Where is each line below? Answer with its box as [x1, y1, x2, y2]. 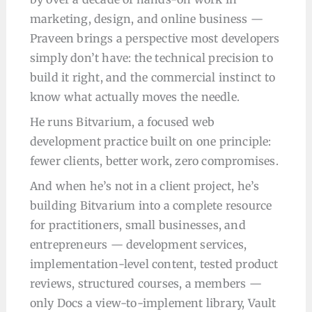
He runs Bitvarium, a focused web [29, 115, 215, 129]
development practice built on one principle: [29, 134, 272, 148]
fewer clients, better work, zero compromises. [29, 154, 279, 168]
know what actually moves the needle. [29, 90, 240, 104]
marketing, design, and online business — [29, 12, 263, 26]
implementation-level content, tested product [29, 257, 279, 271]
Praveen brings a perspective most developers [29, 31, 280, 45]
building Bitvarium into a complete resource [29, 198, 272, 212]
